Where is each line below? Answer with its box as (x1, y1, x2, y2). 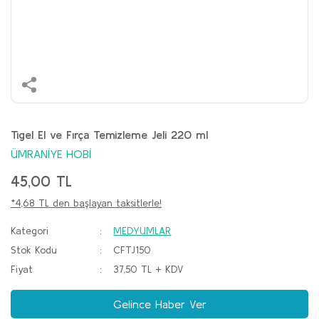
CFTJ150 (113, 244, 152, 256)
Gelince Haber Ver (113, 298, 206, 310)
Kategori (11, 225, 48, 236)
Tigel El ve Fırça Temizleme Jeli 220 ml (11, 128, 208, 141)
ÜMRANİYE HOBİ (11, 147, 91, 160)
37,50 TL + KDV (113, 263, 184, 275)
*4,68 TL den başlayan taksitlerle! (11, 197, 162, 209)
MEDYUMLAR (113, 225, 172, 236)
